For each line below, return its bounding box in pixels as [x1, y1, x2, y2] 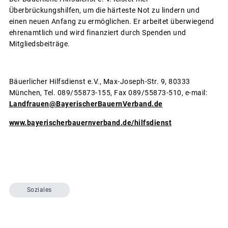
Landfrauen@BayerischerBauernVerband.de [9, 99, 163, 108]
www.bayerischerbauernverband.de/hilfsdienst [9, 118, 172, 127]
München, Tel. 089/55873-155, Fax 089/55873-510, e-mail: [9, 88, 207, 97]
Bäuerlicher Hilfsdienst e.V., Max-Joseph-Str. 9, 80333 [9, 77, 190, 85]
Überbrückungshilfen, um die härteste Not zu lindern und [9, 6, 199, 14]
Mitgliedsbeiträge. [9, 39, 70, 48]
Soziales [26, 186, 52, 194]
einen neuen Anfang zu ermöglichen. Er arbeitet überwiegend [9, 17, 214, 25]
